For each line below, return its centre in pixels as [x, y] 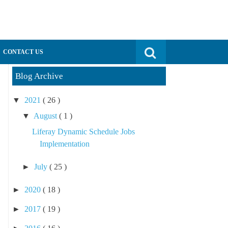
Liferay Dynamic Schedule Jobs [84, 132]
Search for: [153, 46]
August [46, 116]
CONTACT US [23, 52]
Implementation [65, 144]
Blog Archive [39, 76]
